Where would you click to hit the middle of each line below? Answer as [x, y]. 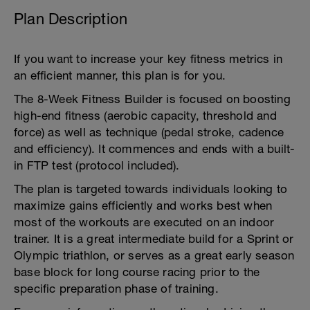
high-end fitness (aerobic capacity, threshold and [145, 116]
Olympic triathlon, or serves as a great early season [154, 255]
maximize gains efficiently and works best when [143, 206]
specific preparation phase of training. [116, 289]
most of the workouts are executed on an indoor [144, 222]
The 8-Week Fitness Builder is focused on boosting [152, 99]
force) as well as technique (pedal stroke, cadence [149, 132]
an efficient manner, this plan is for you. [120, 75]
